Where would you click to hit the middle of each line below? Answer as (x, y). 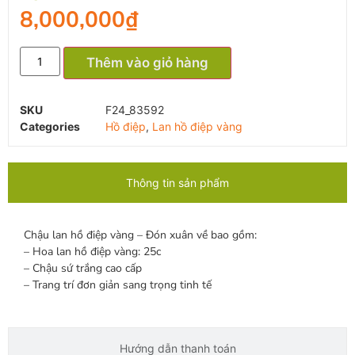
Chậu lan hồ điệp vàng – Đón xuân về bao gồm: (140, 235)
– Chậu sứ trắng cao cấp (83, 268)
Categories (50, 126)
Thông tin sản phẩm (177, 182)
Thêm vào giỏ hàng (147, 62)
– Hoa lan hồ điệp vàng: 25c (92, 251)
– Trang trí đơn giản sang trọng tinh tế (118, 284)
